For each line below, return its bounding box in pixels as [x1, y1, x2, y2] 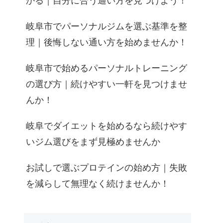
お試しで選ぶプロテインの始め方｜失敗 [26, 163, 187, 173]
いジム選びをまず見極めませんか [26, 137, 160, 147]
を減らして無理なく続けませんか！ [26, 179, 169, 189]
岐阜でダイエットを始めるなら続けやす [26, 121, 187, 131]
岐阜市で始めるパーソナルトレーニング [26, 63, 187, 74]
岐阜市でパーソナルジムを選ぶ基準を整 [26, 21, 187, 32]
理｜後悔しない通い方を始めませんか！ [26, 37, 187, 48]
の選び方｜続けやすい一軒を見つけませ [26, 79, 187, 90]
